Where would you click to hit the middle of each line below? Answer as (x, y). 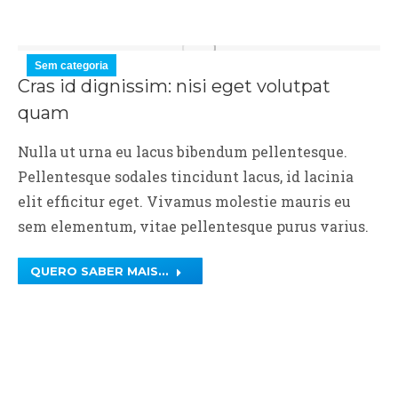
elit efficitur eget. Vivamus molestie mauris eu (184, 201)
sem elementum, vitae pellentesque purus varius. (193, 226)
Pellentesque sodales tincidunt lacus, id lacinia (186, 176)
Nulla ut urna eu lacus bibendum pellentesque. (183, 151)
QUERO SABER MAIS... (99, 271)
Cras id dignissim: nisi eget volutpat (174, 86)
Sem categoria (72, 66)
